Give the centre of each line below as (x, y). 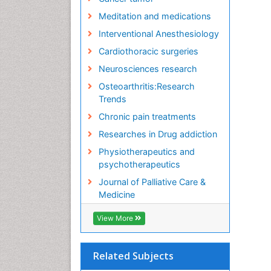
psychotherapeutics (139, 165)
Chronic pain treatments (147, 117)
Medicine (116, 195)
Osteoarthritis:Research (146, 87)
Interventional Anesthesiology (158, 34)
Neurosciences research (148, 69)
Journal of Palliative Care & (152, 182)
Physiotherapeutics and (146, 152)
